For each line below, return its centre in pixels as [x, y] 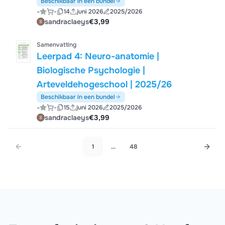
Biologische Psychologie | [91, 70]
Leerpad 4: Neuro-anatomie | [98, 56]
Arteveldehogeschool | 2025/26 [104, 84]
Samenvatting [57, 45]
